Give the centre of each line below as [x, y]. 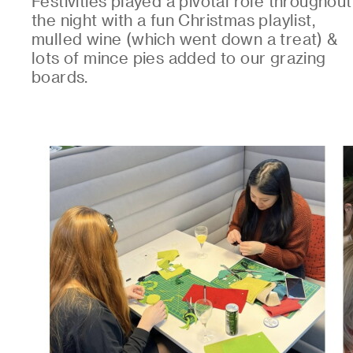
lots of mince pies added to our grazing [179, 58]
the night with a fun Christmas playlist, [173, 20]
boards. [60, 76]
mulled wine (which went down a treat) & [185, 39]
